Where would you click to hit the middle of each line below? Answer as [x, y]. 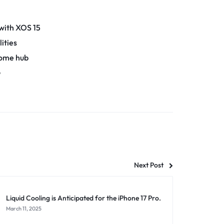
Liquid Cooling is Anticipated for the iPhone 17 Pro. [83, 198]
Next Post [148, 165]
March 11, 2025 [23, 209]
